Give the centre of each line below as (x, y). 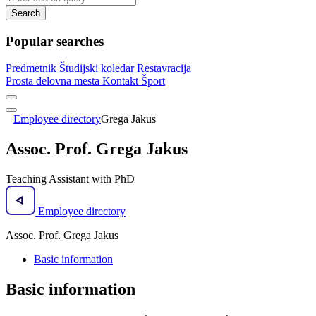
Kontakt (122, 81)
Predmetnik (32, 68)
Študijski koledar (98, 68)
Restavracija (164, 68)
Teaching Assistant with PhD (70, 179)
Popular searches (55, 41)
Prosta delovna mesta (54, 81)
